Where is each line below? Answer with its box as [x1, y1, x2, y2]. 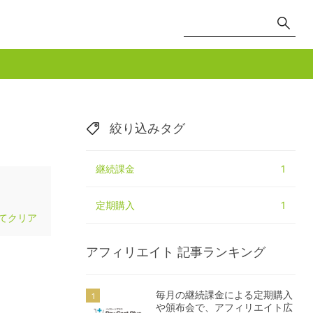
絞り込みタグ [110, 121, 185, 136]
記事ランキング [177, 245, 265, 259]
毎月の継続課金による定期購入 [156, 289, 293, 300]
